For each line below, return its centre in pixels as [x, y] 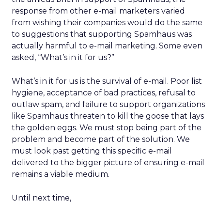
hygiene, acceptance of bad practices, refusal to [104, 93]
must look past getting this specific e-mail [92, 151]
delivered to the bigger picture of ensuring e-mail [108, 163]
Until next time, [41, 198]
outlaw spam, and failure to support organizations [108, 104]
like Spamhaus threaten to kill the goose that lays [108, 116]
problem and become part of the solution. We [101, 139]
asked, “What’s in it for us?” [63, 57]
